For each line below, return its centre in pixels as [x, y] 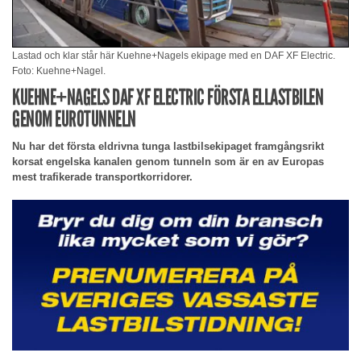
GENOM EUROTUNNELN [74, 118]
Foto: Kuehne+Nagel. [59, 71]
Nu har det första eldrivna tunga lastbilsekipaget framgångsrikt [168, 146]
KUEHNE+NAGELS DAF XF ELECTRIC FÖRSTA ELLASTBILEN [168, 97]
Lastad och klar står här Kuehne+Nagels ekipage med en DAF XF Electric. [174, 55]
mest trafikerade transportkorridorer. [102, 176]
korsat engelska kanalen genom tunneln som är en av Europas [168, 161]
